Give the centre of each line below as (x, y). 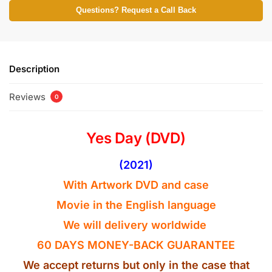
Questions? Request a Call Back (136, 11)
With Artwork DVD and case (136, 185)
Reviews (29, 97)
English (145, 205)
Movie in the (91, 205)
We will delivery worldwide (136, 225)
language (190, 205)
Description (34, 69)
